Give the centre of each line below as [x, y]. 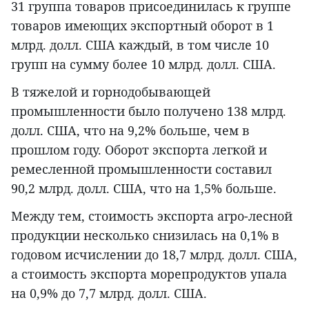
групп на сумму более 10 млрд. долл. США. [143, 64]
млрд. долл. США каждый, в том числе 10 [140, 45]
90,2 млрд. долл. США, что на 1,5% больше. [144, 189]
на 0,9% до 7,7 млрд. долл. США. [109, 293]
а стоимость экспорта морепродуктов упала [149, 274]
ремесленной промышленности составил [141, 169]
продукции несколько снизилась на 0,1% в [145, 236]
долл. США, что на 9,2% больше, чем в [130, 131]
